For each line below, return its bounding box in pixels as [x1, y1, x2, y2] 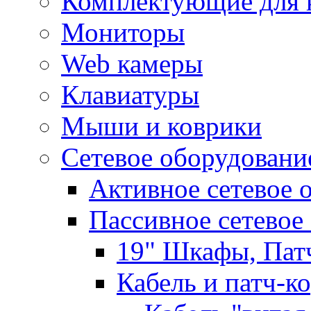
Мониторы [61, 17, 185, 47]
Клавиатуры [61, 79, 199, 110]
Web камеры [61, 48, 203, 78]
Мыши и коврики [61, 110, 262, 141]
